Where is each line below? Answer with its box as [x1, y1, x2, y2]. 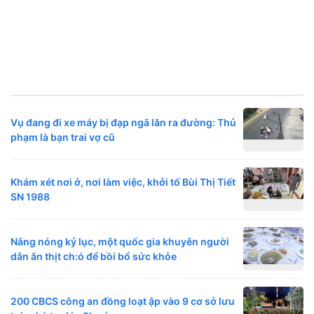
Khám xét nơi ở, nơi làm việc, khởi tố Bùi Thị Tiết [11, 176, 235, 189]
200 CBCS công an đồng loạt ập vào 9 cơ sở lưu [11, 295, 235, 308]
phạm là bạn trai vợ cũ [11, 131, 115, 144]
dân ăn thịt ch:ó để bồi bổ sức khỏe [11, 250, 177, 263]
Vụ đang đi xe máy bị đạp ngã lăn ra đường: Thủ [11, 116, 236, 129]
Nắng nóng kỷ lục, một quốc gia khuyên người [11, 235, 229, 248]
